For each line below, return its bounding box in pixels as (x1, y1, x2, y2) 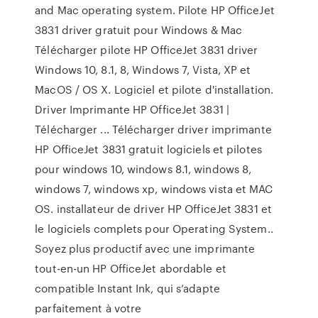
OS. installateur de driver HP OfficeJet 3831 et (35, 201, 272, 216)
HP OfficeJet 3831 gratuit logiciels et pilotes (35, 141, 262, 157)
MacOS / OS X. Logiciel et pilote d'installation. (35, 82, 274, 97)
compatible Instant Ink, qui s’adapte (35, 280, 220, 296)
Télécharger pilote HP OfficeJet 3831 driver (35, 42, 258, 57)
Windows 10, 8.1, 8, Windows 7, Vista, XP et (35, 62, 251, 77)
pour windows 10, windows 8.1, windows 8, (35, 161, 252, 177)
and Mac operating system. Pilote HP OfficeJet (35, 2, 275, 18)
